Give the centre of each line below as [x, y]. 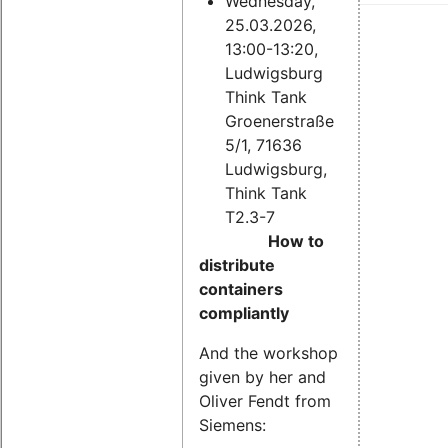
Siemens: [232, 424]
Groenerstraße [279, 120]
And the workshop [268, 352]
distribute [237, 264]
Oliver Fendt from [265, 400]
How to [294, 240]
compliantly [244, 312]
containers [241, 288]
